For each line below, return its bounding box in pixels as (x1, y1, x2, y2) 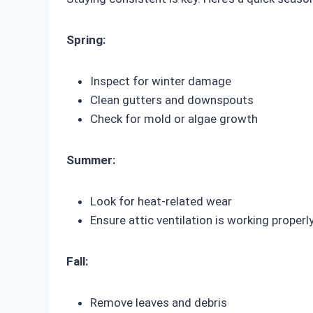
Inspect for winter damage (90, 74, 231, 89)
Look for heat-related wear (90, 194, 232, 209)
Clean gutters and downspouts (90, 93, 254, 108)
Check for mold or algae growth (90, 112, 258, 126)
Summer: (66, 153, 115, 168)
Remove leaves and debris (90, 296, 227, 310)
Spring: (66, 33, 105, 48)
